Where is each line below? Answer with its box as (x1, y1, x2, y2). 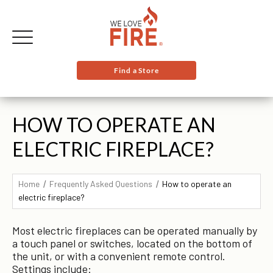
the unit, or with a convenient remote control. (12, 249, 225, 263)
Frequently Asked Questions (49, 179, 152, 189)
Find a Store (114, 66, 159, 75)
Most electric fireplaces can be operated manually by (12, 224, 257, 237)
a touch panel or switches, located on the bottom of (12, 236, 252, 250)
